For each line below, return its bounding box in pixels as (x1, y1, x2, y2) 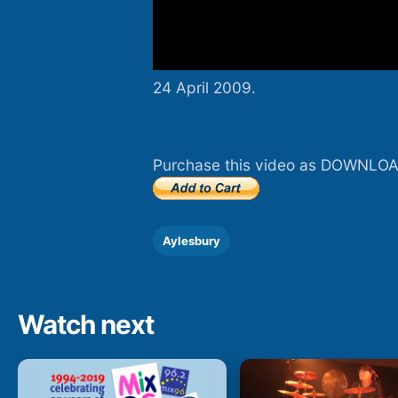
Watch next (18, 307, 154, 340)
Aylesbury (163, 233, 220, 248)
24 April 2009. (153, 78, 256, 98)
